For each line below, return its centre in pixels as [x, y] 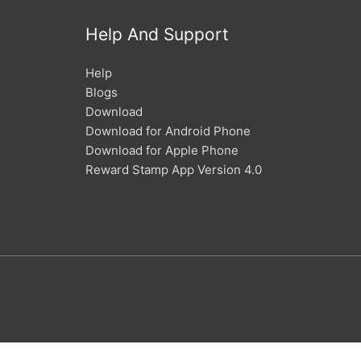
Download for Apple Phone [162, 150]
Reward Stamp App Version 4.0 [174, 170]
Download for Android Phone [168, 131]
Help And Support [157, 34]
